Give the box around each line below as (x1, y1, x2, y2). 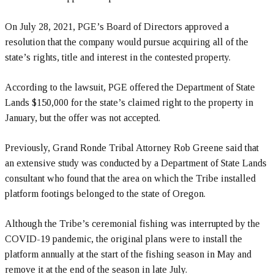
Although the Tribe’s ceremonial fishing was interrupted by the (5, 218, 260, 229)
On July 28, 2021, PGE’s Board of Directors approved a (5, 21, 229, 32)
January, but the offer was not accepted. (5, 113, 160, 124)
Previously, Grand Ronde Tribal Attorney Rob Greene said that (5, 143, 259, 154)
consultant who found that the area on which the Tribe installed (5, 173, 256, 184)
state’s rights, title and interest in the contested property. (5, 52, 231, 63)
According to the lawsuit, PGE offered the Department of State (5, 82, 255, 93)
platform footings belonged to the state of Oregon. (5, 188, 206, 199)
